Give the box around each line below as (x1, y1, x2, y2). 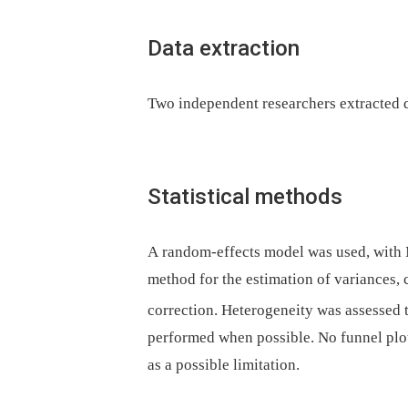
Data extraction (148, 36, 300, 62)
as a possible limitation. (148, 355, 300, 373)
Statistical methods (148, 184, 342, 210)
